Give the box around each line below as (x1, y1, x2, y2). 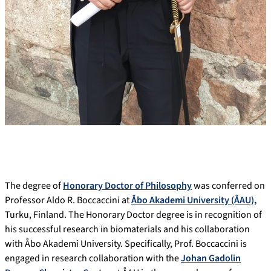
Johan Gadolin (181, 251, 241, 265)
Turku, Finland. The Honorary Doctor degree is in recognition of (5, 207, 262, 221)
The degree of (5, 178, 63, 192)
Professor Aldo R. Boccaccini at (5, 193, 131, 207)
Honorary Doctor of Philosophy (63, 178, 192, 192)
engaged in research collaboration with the (5, 251, 181, 265)
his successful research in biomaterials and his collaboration (5, 222, 250, 236)
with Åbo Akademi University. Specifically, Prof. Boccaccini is (5, 237, 247, 250)
